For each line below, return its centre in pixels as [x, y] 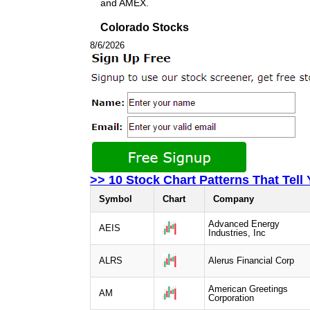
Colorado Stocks [145, 27]
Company [234, 199]
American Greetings [248, 289]
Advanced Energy [244, 224]
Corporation [231, 298]
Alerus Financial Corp [251, 260]
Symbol [116, 199]
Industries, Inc [237, 232]
